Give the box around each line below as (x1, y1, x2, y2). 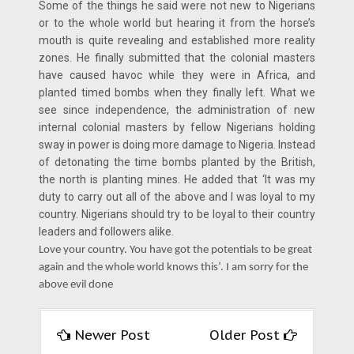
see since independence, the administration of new (39, 104, 315, 117)
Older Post (209, 326, 284, 345)
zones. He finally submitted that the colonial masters (39, 51, 315, 65)
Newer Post (74, 326, 150, 345)
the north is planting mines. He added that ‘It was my (39, 173, 315, 186)
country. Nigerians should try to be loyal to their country (39, 208, 315, 221)
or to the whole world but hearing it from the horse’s (39, 17, 315, 30)
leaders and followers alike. (39, 225, 174, 239)
